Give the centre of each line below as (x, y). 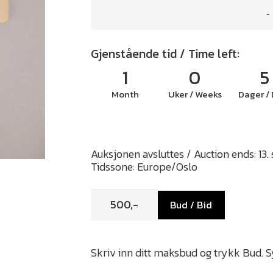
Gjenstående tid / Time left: (165, 54)
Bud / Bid (191, 204)
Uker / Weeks (195, 94)
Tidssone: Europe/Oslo (144, 167)
